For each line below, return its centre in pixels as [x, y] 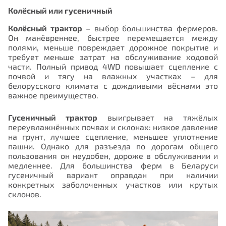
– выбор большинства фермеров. [150, 28]
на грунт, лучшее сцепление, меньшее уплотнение [113, 136]
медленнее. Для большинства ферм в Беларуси [113, 165]
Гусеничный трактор [53, 117]
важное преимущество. [53, 95]
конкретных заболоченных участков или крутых [113, 184]
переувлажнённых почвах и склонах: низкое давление [113, 127]
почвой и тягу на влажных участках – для [113, 76]
